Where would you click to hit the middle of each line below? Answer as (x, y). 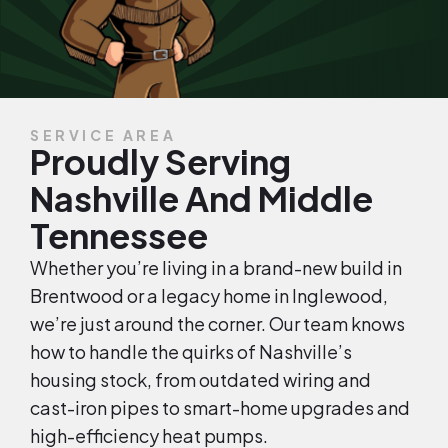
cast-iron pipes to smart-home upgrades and (220, 407)
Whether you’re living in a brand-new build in (216, 267)
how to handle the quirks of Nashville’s (191, 351)
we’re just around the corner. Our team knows (217, 323)
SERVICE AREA (103, 134)
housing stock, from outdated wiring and (200, 379)
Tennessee (119, 235)
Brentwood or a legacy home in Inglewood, (209, 295)
